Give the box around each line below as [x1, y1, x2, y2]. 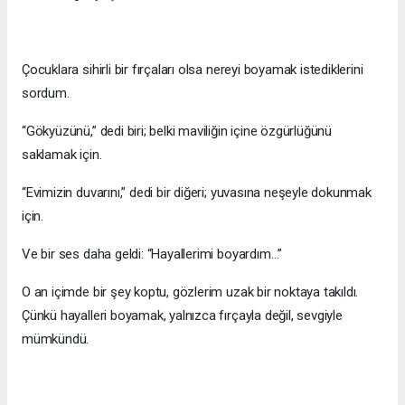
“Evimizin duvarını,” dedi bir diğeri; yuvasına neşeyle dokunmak [22, 184, 372, 202]
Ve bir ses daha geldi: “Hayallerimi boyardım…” [22, 246, 283, 263]
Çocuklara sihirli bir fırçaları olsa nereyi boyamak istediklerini [22, 61, 363, 79]
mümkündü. [22, 331, 89, 348]
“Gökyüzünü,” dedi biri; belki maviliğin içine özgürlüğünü [22, 123, 333, 140]
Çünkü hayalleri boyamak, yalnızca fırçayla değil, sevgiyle [22, 307, 343, 325]
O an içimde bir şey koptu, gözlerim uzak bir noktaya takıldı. [22, 284, 359, 301]
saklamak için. [22, 146, 102, 164]
